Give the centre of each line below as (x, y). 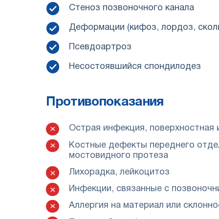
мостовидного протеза (118, 155)
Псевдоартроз (100, 47)
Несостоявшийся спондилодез (135, 66)
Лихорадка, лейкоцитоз (119, 172)
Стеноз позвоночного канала (131, 8)
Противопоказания (105, 102)
